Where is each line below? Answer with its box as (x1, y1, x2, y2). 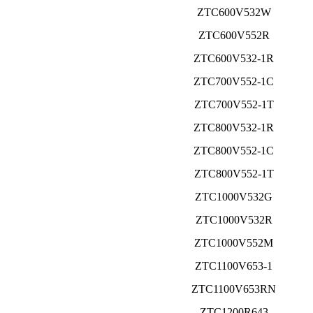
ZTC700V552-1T (194, 99, 274, 111)
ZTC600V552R (198, 29, 270, 42)
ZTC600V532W (196, 6, 271, 19)
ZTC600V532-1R (194, 52, 274, 65)
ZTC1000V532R (195, 214, 272, 226)
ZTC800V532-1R (194, 122, 274, 134)
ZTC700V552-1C (194, 75, 274, 88)
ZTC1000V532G (195, 191, 272, 203)
